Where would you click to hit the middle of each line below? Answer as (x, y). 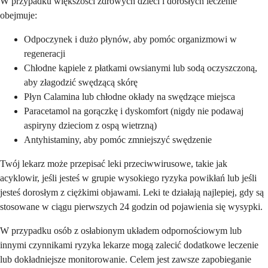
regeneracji (45, 54)
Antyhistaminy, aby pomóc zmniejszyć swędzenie (118, 140)
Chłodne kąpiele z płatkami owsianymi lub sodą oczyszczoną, (141, 68)
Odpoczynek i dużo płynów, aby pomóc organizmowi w (130, 39)
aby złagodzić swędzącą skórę (81, 83)
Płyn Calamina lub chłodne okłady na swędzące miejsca (130, 97)
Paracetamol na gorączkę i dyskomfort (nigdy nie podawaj (134, 111)
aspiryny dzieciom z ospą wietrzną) (90, 126)
